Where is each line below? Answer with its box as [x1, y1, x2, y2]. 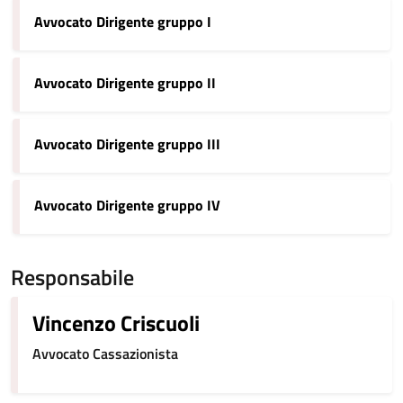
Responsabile [11, 261, 134, 293]
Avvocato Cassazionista [32, 343, 178, 364]
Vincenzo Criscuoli [32, 307, 200, 339]
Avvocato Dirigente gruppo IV [34, 194, 220, 216]
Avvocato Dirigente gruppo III [34, 133, 220, 155]
